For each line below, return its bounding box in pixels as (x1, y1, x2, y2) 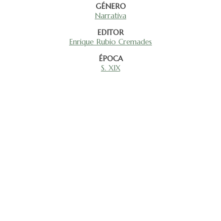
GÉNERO (95, 1, 126, 11)
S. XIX (101, 63, 120, 73)
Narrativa (95, 10, 126, 20)
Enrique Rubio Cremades (69, 37, 152, 46)
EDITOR (97, 27, 124, 37)
